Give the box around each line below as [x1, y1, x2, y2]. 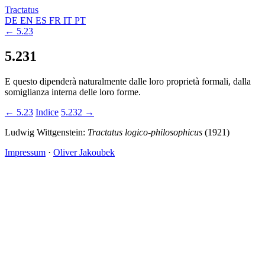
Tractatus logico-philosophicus [88, 127, 202, 137]
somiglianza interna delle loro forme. [5, 86, 141, 97]
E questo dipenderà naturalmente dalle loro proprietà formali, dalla [5, 76, 251, 86]
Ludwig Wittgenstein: [5, 127, 88, 137]
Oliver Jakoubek [53, 147, 115, 157]
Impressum [5, 147, 46, 157]
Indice [35, 106, 59, 117]
